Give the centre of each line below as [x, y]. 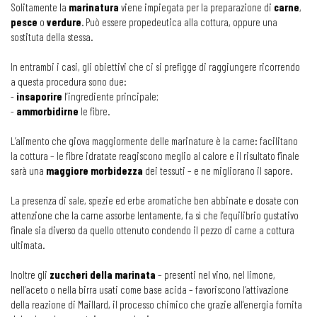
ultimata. [28, 245]
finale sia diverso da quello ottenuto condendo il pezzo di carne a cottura [152, 230]
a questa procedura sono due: [69, 81]
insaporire [39, 96]
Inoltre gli [30, 275]
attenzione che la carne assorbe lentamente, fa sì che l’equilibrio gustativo [155, 215]
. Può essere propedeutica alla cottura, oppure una [179, 22]
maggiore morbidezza [94, 171]
